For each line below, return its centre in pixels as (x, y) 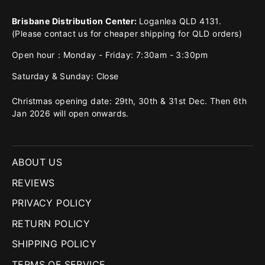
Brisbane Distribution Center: (75, 21)
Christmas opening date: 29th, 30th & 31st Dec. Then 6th (129, 101)
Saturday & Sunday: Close (65, 76)
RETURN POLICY (51, 223)
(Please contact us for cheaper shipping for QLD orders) (127, 33)
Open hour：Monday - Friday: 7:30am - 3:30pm (110, 55)
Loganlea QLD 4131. (180, 21)
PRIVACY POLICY (52, 203)
